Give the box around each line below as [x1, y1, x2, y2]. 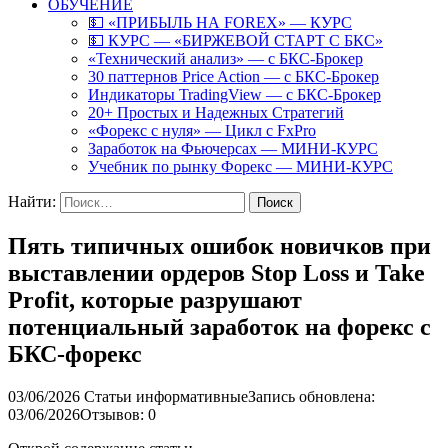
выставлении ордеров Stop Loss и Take [8, 259, 425, 286]
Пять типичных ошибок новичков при [8, 232, 431, 259]
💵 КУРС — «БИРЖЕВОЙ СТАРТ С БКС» [88, 32, 383, 49]
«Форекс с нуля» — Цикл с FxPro [88, 122, 316, 139]
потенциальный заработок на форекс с [8, 313, 431, 340]
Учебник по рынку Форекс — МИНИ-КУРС [88, 158, 393, 175]
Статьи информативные [84, 387, 248, 405]
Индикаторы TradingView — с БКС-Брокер [88, 86, 381, 103]
